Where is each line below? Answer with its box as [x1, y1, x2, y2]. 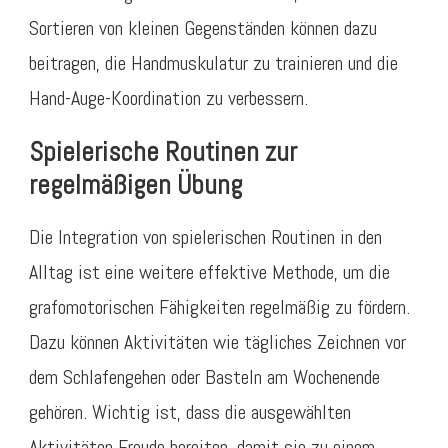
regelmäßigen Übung [29, 168, 242, 203]
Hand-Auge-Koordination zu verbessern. [29, 85, 308, 112]
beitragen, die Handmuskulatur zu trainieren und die [29, 50, 398, 77]
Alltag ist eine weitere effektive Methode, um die [29, 258, 390, 285]
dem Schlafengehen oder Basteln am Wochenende [29, 363, 380, 390]
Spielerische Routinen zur [29, 135, 297, 170]
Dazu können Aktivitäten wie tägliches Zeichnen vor [29, 328, 406, 355]
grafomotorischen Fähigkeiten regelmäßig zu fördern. [29, 293, 410, 320]
